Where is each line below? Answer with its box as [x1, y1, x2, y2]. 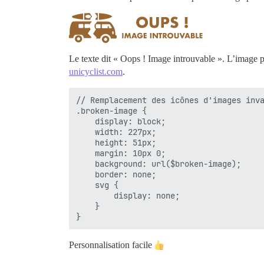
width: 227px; [76, 127, 156, 137]
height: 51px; [76, 137, 156, 148]
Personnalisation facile [69, 240, 154, 250]
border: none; [76, 169, 156, 180]
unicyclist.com [69, 67, 123, 77]
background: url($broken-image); [76, 159, 241, 169]
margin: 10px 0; [76, 148, 166, 159]
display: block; [76, 116, 166, 127]
